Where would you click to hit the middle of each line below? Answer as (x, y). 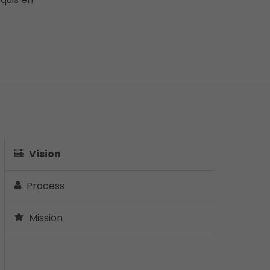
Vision (44, 154)
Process (44, 186)
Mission (45, 218)
